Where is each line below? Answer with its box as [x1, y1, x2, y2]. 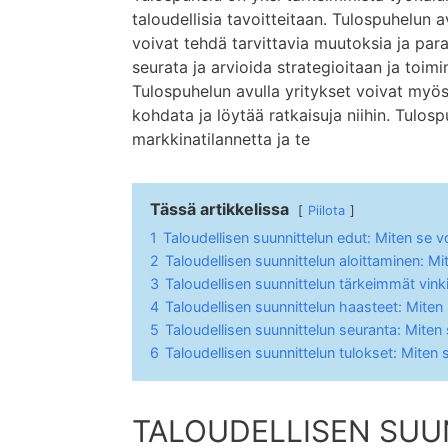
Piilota [308, 202, 345, 218]
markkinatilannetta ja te [132, 128, 310, 149]
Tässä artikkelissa [150, 198, 289, 219]
